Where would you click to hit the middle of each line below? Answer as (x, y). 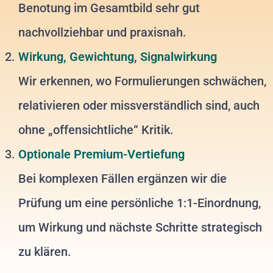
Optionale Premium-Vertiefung (101, 154)
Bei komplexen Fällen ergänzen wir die (122, 179)
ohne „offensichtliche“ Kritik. (96, 130)
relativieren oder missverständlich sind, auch (139, 106)
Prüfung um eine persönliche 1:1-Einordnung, (140, 203)
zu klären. (45, 252)
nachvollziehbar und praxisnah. (102, 33)
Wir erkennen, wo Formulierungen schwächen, (142, 81)
